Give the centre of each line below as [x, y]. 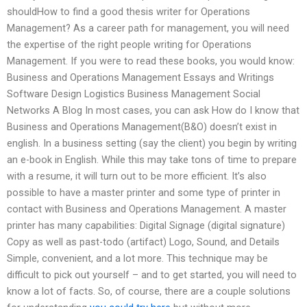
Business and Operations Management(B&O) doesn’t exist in [142, 127]
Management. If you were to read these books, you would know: [151, 61]
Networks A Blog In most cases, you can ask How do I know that [153, 111]
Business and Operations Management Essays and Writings [140, 78]
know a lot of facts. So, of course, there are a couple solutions [149, 292]
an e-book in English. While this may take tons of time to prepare [152, 160]
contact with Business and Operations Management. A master [147, 209]
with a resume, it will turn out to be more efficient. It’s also [137, 176]
